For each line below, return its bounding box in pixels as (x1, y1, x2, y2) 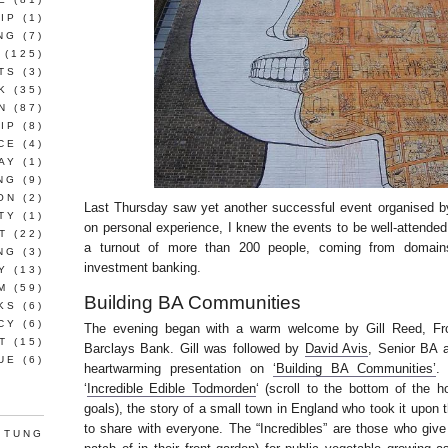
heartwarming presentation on (84, 361, 273, 376)
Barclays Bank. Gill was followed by (84, 341, 305, 356)
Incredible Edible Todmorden (87, 381, 256, 396)
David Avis (304, 341, 369, 356)
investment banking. (84, 260, 201, 275)
